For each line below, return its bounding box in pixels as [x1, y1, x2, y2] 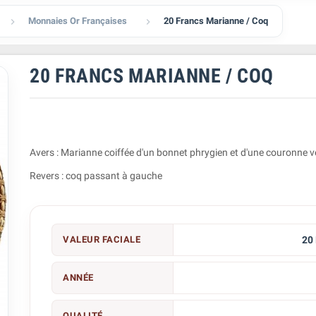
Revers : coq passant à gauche [30, 170, 163, 181]
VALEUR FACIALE [63, 234, 141, 245]
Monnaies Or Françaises [28, 16, 128, 26]
